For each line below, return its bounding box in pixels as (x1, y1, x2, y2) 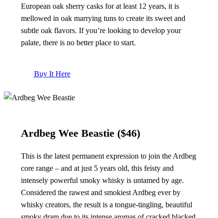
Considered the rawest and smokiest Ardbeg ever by (20, 188, 181, 197)
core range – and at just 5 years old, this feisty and (20, 164, 174, 173)
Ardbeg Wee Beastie (20, 127, 114, 140)
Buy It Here (34, 69, 71, 78)
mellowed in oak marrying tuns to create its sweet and (20, 14, 185, 23)
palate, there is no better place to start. (20, 38, 136, 47)
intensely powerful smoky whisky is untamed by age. (20, 176, 184, 185)
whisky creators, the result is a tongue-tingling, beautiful (20, 200, 192, 209)
